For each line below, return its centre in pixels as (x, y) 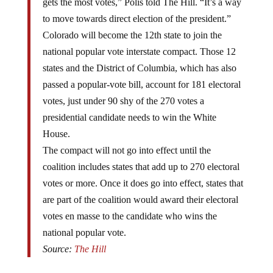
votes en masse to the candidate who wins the (129, 207)
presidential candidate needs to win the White (129, 108)
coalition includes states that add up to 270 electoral (141, 157)
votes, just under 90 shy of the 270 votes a (123, 91)
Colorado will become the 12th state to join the (132, 26)
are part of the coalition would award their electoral (140, 190)
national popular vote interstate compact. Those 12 (139, 42)
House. (56, 124)
